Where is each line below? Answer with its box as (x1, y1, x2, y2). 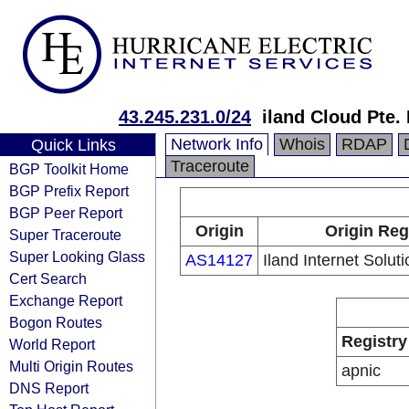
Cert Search (9, 270, 87, 287)
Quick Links (30, 136, 116, 154)
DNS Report (9, 380, 89, 396)
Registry (341, 332, 407, 351)
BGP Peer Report (9, 204, 122, 221)
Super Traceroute (9, 226, 121, 243)
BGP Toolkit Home (9, 161, 129, 177)
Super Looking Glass (9, 248, 145, 265)
